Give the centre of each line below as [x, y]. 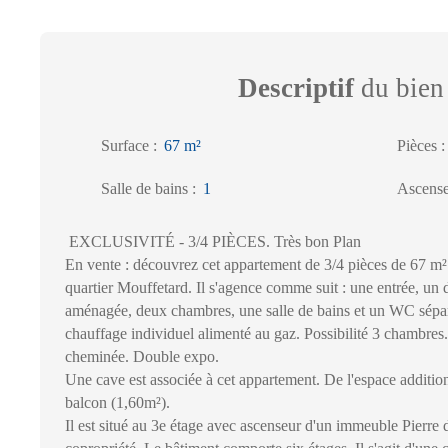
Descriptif [296, 87]
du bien [399, 87]
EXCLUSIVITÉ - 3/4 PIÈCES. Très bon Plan [213, 241]
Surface [125, 145]
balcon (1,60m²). [117, 402]
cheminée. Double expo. [142, 356]
